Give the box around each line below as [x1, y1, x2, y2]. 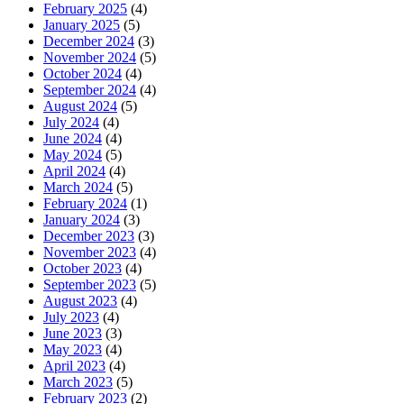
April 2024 [43, 163, 106, 179]
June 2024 [43, 131, 102, 147]
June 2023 [43, 326, 102, 342]
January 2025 [43, 17, 120, 33]
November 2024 [43, 50, 136, 66]
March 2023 [43, 374, 113, 390]
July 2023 [43, 309, 99, 326]
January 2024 [43, 212, 120, 228]
